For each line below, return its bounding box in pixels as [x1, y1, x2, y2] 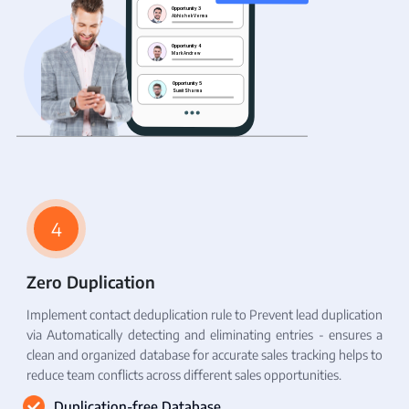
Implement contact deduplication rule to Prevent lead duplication [26, 307, 383, 323]
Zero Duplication [26, 271, 155, 293]
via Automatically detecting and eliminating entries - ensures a [26, 327, 383, 343]
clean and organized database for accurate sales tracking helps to [26, 347, 383, 363]
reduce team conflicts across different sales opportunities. [26, 367, 341, 383]
